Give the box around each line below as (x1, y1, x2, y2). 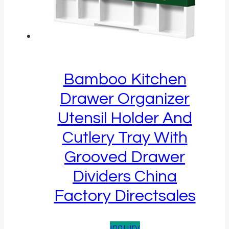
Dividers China (73, 168, 177, 185)
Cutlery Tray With (62, 129, 188, 146)
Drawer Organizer (60, 90, 190, 107)
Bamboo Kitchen (63, 71, 187, 88)
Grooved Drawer (64, 148, 185, 166)
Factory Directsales (54, 187, 196, 204)
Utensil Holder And (57, 109, 192, 127)
